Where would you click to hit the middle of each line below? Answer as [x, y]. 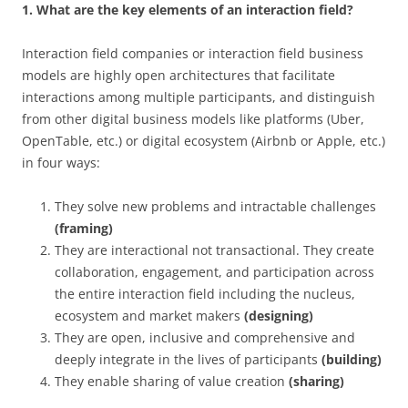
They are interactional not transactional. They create [214, 250]
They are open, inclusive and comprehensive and [205, 337]
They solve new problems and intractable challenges [215, 206]
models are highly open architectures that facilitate [178, 75]
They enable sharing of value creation [172, 381]
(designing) [279, 316]
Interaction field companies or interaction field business [193, 53]
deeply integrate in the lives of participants [188, 359]
